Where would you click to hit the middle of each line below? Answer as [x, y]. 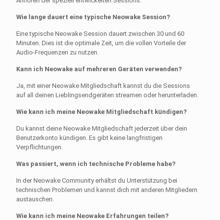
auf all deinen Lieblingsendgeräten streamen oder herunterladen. [107, 95]
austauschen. [35, 199]
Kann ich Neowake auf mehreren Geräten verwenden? [99, 69]
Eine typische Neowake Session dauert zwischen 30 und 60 [100, 33]
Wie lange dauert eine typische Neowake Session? [93, 17]
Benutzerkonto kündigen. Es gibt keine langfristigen [89, 137]
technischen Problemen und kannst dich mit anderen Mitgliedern [107, 190]
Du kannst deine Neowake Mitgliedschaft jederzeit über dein [102, 128]
